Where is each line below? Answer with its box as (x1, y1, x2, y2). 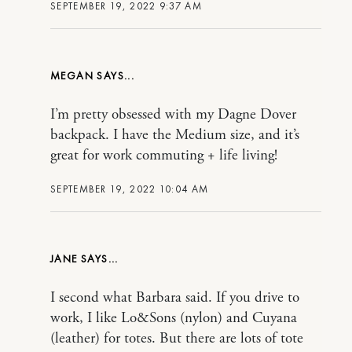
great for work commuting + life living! (50, 146, 277, 166)
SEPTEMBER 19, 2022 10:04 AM (50, 182, 209, 196)
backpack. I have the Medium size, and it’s (50, 126, 299, 145)
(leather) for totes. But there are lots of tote (50, 329, 303, 349)
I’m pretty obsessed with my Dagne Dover (50, 105, 296, 125)
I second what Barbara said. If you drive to (50, 288, 299, 308)
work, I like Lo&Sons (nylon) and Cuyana (50, 309, 297, 328)
